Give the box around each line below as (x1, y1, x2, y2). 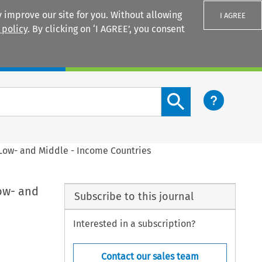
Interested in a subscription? (73, 218, 196, 230)
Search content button (161, 88, 257, 99)
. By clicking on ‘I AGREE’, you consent (27, 23, 185, 35)
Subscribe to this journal (74, 189, 194, 203)
